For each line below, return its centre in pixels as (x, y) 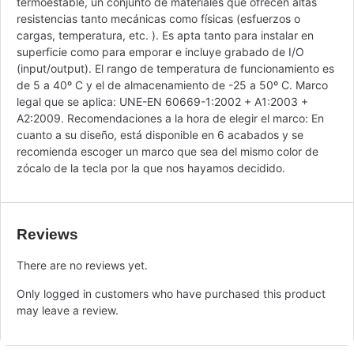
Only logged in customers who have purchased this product (171, 293)
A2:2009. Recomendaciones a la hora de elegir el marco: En (170, 118)
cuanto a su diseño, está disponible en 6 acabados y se (160, 134)
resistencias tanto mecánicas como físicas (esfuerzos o (158, 18)
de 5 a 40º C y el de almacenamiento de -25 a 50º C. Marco (172, 85)
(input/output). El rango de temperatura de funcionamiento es (175, 68)
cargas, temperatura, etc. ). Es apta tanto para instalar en (165, 35)
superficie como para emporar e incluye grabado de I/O (160, 51)
